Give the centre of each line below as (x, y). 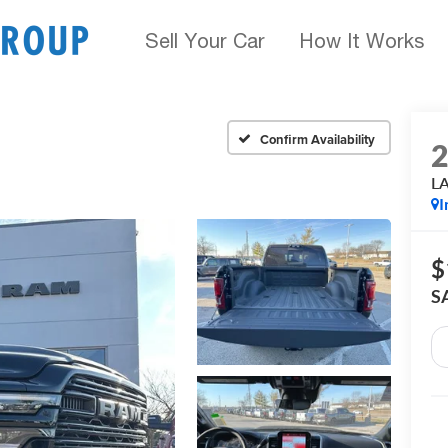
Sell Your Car (205, 40)
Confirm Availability (317, 139)
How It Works (361, 40)
